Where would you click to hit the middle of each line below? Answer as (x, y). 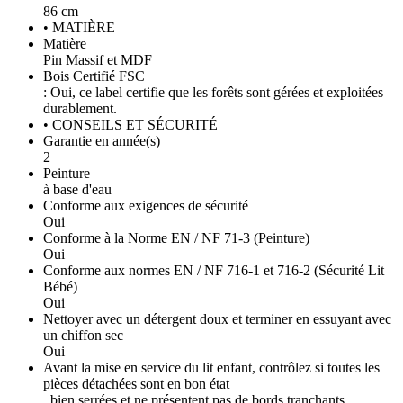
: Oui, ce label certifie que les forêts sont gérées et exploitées (213, 93)
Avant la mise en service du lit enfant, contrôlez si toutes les (211, 368)
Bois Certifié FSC (94, 76)
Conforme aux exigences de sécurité (146, 206)
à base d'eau (77, 190)
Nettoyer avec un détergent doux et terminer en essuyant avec (217, 319)
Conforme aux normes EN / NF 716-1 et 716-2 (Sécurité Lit (214, 271)
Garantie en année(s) (102, 141)
